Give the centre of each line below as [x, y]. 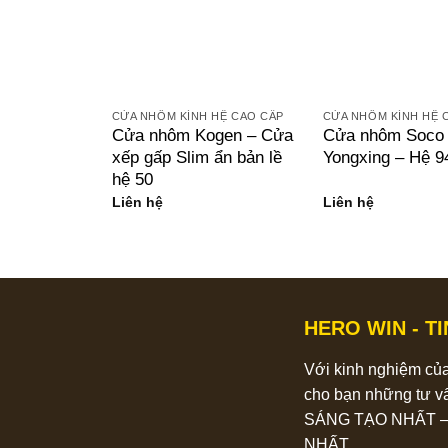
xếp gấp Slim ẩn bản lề [196, 157]
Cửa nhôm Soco [383, 135]
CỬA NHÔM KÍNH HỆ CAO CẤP [197, 115]
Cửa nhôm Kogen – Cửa [202, 135]
